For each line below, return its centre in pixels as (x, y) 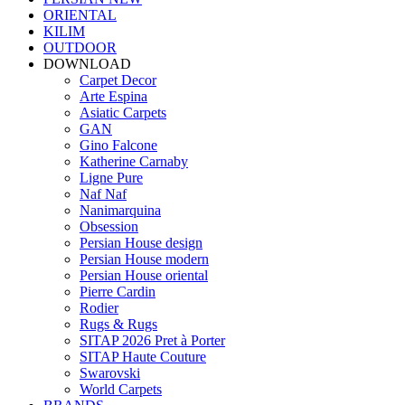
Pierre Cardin (118, 292)
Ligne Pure (111, 178)
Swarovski (110, 373)
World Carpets (121, 389)
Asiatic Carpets (123, 113)
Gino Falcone (118, 145)
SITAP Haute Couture (143, 357)
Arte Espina (113, 96)
